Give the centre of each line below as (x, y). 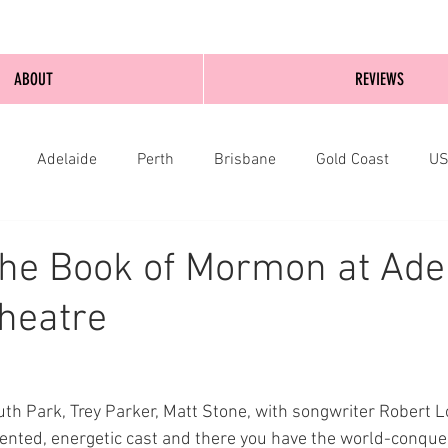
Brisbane (245, 160)
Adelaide (67, 160)
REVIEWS (379, 79)
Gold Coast (352, 160)
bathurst (314, 240)
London (219, 240)
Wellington (118, 240)
